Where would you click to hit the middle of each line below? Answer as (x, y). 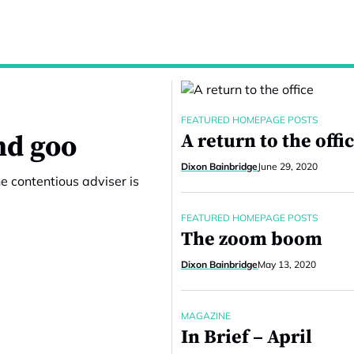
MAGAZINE (206, 316)
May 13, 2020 (287, 264)
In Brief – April (247, 337)
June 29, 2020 (288, 166)
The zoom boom (252, 239)
